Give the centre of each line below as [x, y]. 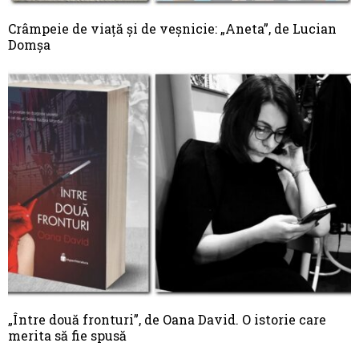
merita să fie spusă [67, 336]
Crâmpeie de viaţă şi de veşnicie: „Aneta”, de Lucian [172, 29]
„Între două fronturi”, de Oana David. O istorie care [167, 320]
